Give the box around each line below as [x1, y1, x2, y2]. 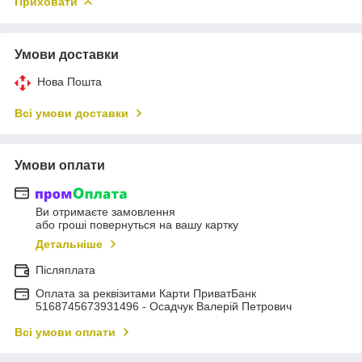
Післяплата [36, 263, 95, 277]
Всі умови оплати [15, 326, 116, 339]
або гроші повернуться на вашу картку [36, 218, 238, 232]
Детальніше [36, 238, 103, 251]
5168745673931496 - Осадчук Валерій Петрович [36, 300, 292, 314]
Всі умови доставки [15, 106, 128, 120]
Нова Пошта [37, 74, 102, 88]
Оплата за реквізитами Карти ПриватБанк [36, 287, 256, 301]
